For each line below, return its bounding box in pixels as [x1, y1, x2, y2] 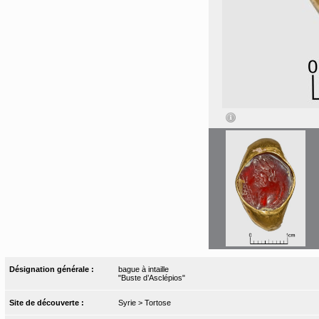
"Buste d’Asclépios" [117, 273, 185, 282]
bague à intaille [117, 264, 169, 273]
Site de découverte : [9, 298, 87, 307]
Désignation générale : [9, 264, 97, 273]
